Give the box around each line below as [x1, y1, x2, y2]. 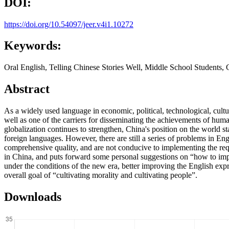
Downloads [4, 190, 61, 204]
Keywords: [4, 39, 61, 53]
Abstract [4, 82, 50, 96]
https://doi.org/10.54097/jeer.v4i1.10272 [4, 19, 133, 29]
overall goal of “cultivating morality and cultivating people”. [4, 171, 197, 180]
